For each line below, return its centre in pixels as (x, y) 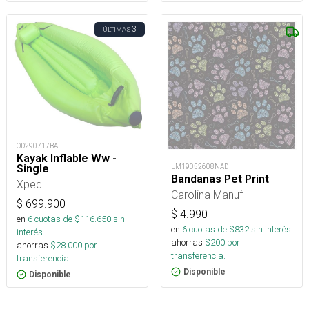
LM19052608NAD (200, 167)
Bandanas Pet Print (220, 179)
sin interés (271, 230)
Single (33, 169)
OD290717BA (37, 146)
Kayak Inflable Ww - (67, 159)
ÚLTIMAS (117, 30)
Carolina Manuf (207, 195)
